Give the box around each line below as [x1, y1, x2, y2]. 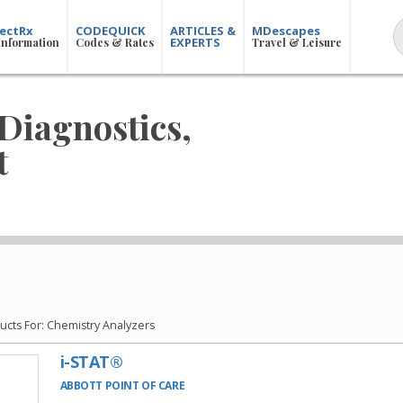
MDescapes [252, 22, 321, 39]
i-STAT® [59, 351, 123, 373]
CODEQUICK [76, 22, 146, 39]
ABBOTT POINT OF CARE [59, 378, 185, 394]
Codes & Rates [76, 35, 155, 49]
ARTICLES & [170, 22, 237, 39]
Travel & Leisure [252, 35, 343, 49]
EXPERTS [170, 34, 221, 50]
